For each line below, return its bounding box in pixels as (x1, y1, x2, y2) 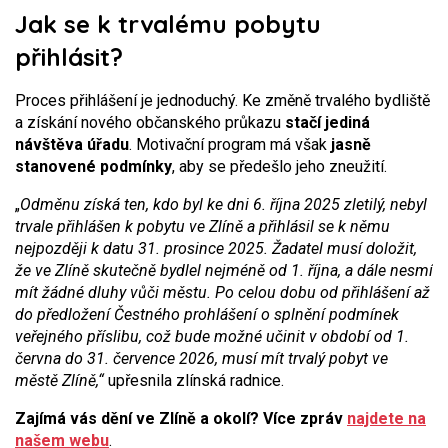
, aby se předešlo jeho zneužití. (172, 157, 387, 176)
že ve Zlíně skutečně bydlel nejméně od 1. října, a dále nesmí (15, 261, 433, 280)
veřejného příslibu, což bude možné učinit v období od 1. (15, 327, 409, 346)
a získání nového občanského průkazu (15, 113, 285, 132)
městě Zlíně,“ (15, 371, 104, 390)
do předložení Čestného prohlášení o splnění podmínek (15, 305, 399, 324)
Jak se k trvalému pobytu (15, 9, 321, 39)
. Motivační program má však (129, 135, 331, 154)
